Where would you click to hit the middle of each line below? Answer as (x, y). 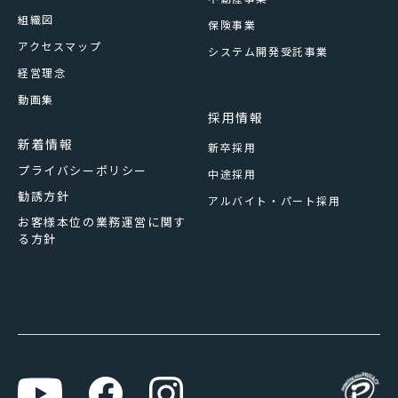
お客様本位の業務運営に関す (102, 221)
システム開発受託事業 (268, 51)
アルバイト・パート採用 (275, 200)
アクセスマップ (60, 45)
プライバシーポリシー (83, 170)
